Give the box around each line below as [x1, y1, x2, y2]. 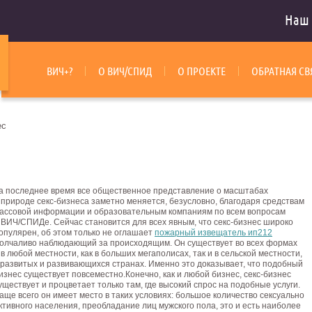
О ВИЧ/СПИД [98, 65, 152, 77]
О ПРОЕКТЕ [178, 65, 226, 77]
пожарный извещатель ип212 [155, 228, 272, 237]
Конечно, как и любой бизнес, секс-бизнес [125, 270, 291, 279]
